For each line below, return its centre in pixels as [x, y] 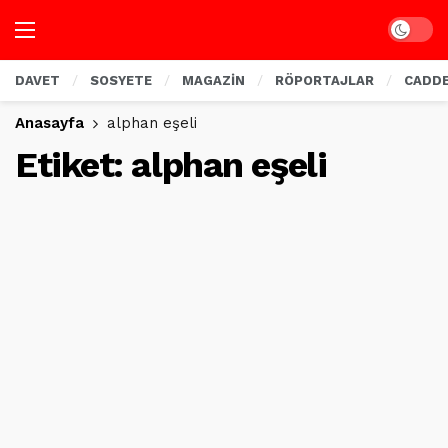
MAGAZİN [213, 80]
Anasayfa [49, 123]
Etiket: [73, 165]
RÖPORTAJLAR [324, 80]
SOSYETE [121, 80]
